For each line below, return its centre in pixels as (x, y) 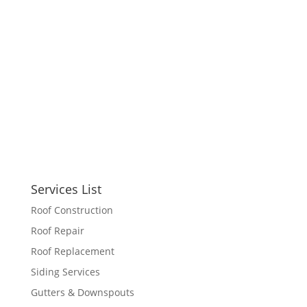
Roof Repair (57, 231)
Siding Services (65, 272)
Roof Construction (72, 210)
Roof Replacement (72, 251)
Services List (66, 189)
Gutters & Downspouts (82, 292)
